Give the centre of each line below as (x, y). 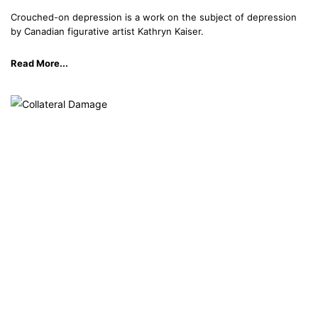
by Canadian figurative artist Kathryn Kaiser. (107, 32)
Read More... (39, 64)
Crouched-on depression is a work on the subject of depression (154, 17)
